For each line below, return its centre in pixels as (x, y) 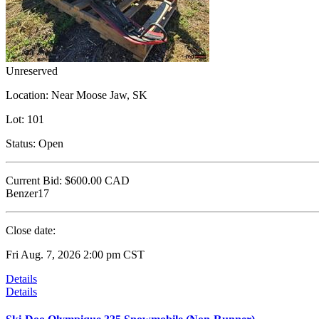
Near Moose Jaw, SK (98, 95)
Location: (27, 95)
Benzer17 (27, 193)
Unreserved (32, 70)
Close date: (31, 230)
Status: (21, 143)
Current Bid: (34, 180)
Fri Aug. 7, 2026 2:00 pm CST (75, 254)
